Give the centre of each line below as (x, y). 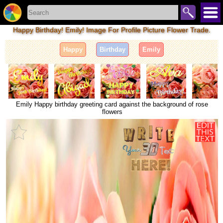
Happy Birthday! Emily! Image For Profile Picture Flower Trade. (111, 30)
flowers (112, 112)
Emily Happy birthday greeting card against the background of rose (112, 105)
